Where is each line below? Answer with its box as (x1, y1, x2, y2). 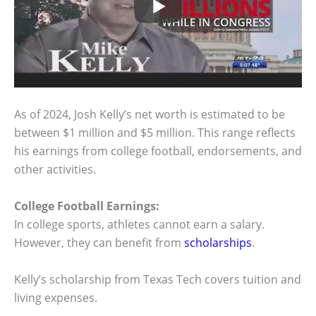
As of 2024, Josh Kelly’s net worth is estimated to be (14, 107, 285, 123)
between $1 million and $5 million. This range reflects (14, 125, 296, 141)
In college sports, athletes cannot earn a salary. (14, 217, 265, 233)
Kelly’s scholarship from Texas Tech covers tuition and (14, 271, 301, 287)
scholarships (184, 235, 252, 251)
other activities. (14, 162, 96, 178)
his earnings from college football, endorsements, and (14, 143, 302, 159)
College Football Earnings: (14, 198, 159, 214)
